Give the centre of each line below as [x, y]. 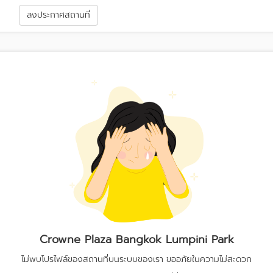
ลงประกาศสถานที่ [59, 15]
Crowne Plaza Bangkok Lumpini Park [136, 239]
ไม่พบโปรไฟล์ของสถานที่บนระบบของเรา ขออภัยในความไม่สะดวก [136, 259]
